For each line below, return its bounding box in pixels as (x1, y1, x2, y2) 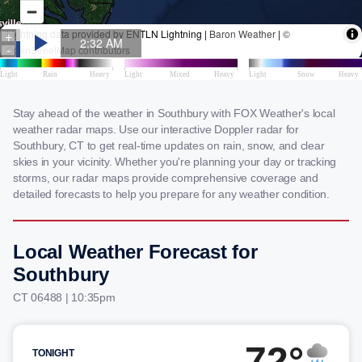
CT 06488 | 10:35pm (13, 291, 116, 304)
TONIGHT (32, 347, 74, 359)
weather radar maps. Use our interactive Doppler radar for (13, 123, 299, 136)
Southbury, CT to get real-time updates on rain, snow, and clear (13, 139, 325, 152)
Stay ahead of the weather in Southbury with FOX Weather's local (13, 107, 335, 120)
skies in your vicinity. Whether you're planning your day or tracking (13, 155, 336, 168)
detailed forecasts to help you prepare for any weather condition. (13, 187, 330, 200)
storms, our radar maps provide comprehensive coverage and (13, 171, 318, 184)
